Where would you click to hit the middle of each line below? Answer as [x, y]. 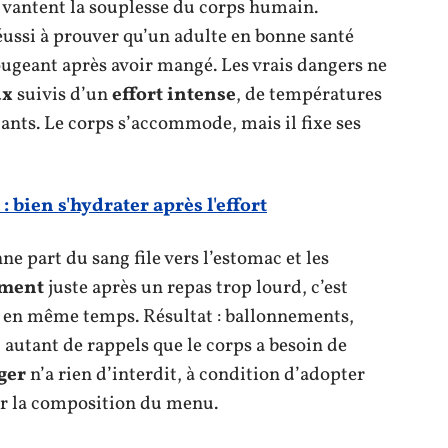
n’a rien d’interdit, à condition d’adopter [195, 374]
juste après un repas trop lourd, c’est [196, 287]
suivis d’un [62, 94]
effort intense [174, 94]
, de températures [309, 94]
